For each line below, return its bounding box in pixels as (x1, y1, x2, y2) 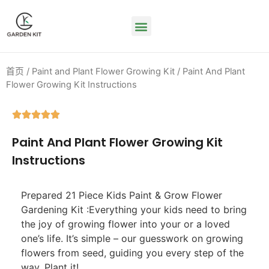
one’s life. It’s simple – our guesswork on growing (21, 232, 243, 244)
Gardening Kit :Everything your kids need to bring (21, 203, 247, 216)
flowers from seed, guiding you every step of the (21, 246, 244, 259)
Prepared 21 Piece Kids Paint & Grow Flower (21, 189, 222, 201)
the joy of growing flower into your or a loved (21, 217, 230, 230)
